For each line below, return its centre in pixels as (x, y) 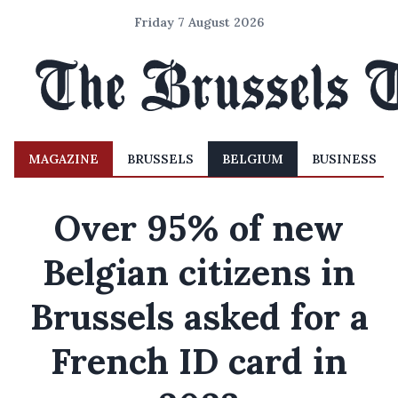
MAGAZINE (64, 159)
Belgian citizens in (199, 272)
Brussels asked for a (199, 317)
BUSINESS (344, 159)
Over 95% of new (199, 228)
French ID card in (199, 361)
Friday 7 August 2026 (199, 22)
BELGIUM (253, 159)
